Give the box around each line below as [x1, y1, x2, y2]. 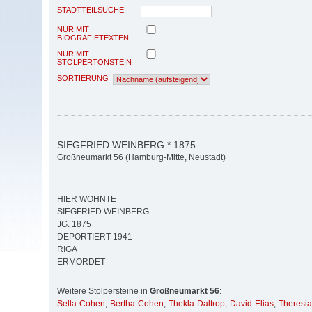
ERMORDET [57, 257, 105, 267]
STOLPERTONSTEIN [57, 57, 132, 66]
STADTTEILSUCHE [57, 5, 124, 14]
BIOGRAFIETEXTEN [57, 33, 129, 42]
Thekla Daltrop [169, 299, 225, 309]
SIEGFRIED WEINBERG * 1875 [57, 139, 196, 150]
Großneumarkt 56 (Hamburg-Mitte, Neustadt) [57, 153, 226, 163]
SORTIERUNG [57, 73, 109, 82]
